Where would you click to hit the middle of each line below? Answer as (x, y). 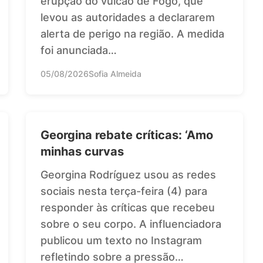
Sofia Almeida (115, 73)
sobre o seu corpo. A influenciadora (131, 224)
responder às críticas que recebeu (128, 207)
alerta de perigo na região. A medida (132, 33)
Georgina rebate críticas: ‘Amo (127, 135)
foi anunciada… (79, 50)
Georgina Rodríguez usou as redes (128, 174)
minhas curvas (82, 151)
